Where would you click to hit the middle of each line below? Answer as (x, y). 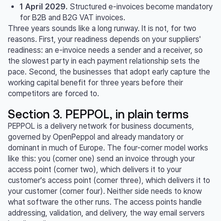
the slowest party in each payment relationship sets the (104, 61)
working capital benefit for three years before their (95, 82)
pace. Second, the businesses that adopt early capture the (109, 72)
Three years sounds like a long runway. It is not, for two (102, 28)
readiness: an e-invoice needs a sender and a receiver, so (105, 50)
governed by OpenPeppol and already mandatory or (96, 137)
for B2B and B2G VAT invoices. (73, 17)
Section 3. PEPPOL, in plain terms (98, 113)
